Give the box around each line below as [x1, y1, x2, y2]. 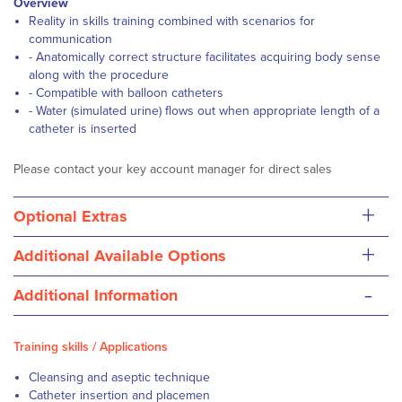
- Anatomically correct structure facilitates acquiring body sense [29, 49, 380, 65]
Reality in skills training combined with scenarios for [29, 13, 315, 29]
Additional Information [13, 285, 178, 305]
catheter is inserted [29, 121, 136, 136]
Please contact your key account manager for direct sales [13, 162, 332, 177]
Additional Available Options [13, 246, 226, 266]
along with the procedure [29, 67, 169, 83]
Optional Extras [13, 206, 127, 226]
